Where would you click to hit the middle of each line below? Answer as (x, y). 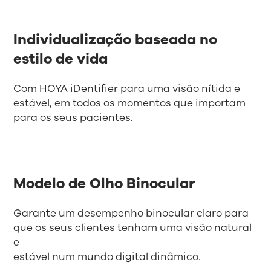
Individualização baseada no (116, 40)
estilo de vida (61, 59)
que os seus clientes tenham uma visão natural (133, 228)
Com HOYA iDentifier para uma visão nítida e (127, 89)
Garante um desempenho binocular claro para (131, 214)
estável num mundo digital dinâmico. (107, 257)
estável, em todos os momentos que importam (130, 103)
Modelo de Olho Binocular (104, 184)
